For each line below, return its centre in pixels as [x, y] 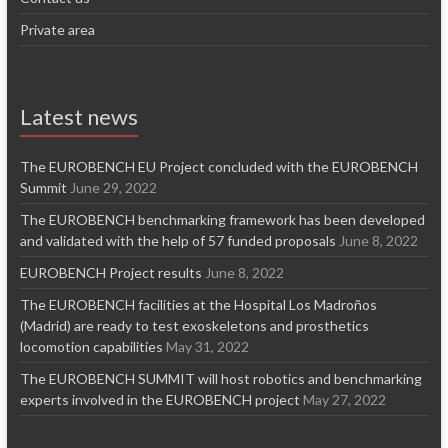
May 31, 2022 [207, 346]
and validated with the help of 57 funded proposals [177, 240]
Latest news [78, 116]
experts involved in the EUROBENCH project [159, 399]
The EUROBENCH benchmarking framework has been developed [222, 219]
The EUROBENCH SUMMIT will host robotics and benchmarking [220, 378]
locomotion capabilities [91, 346]
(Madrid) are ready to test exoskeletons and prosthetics [194, 325]
